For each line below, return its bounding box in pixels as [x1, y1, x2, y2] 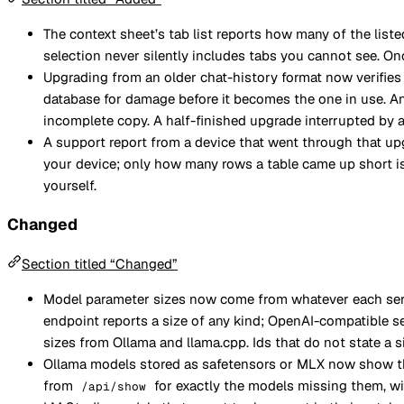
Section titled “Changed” [22, 255, 178, 272]
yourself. [43, 176, 96, 194]
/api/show [81, 379, 147, 394]
